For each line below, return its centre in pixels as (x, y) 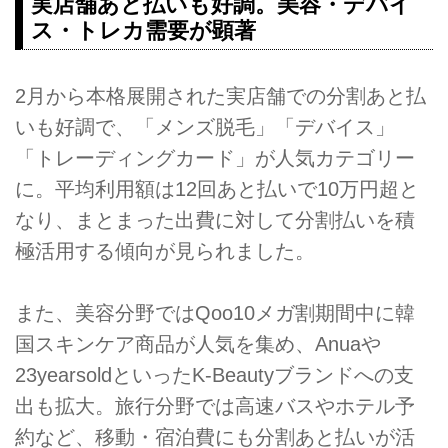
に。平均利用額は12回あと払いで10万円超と (217, 188)
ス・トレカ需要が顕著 (143, 30)
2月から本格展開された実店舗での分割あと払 (220, 95)
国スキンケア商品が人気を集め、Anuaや (198, 344)
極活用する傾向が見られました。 (165, 250)
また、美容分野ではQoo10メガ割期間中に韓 (215, 313)
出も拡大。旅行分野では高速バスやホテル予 (215, 406)
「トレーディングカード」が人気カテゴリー (215, 157)
